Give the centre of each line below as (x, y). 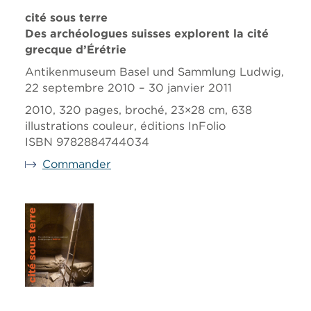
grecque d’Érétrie (76, 50)
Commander (77, 164)
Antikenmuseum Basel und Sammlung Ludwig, (154, 72)
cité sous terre (66, 18)
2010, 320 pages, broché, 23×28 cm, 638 (138, 110)
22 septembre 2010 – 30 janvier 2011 (128, 88)
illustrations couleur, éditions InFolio (125, 126)
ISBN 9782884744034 (87, 142)
